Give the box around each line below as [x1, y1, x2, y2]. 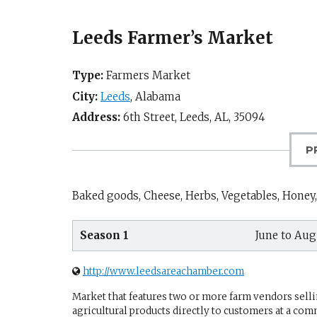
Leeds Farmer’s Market [72, 27, 273, 49]
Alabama [135, 89, 180, 103]
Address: [72, 110, 120, 124]
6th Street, [120, 110, 180, 124]
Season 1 [80, 228, 129, 242]
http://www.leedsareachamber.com [83, 265, 244, 277]
